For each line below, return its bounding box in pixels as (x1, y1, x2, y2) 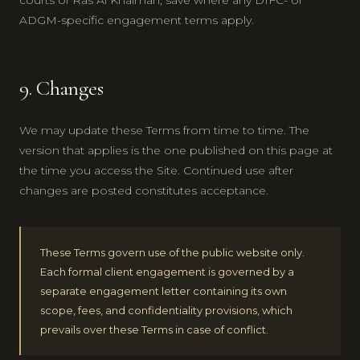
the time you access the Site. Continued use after (19, 162, 293, 178)
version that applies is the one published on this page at (19, 142, 333, 157)
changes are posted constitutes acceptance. (19, 182, 268, 198)
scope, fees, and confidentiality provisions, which (40, 303, 292, 317)
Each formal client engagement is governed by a (40, 264, 294, 278)
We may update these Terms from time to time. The (19, 122, 309, 137)
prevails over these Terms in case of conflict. (40, 322, 268, 336)
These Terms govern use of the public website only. (40, 245, 305, 259)
